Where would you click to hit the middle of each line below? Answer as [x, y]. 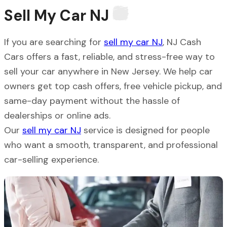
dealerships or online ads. [57, 115]
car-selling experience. [51, 159]
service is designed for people [145, 130]
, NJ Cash [182, 42]
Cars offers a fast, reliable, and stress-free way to [109, 56]
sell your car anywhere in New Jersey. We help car [108, 71]
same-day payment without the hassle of [92, 101]
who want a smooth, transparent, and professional [111, 145]
